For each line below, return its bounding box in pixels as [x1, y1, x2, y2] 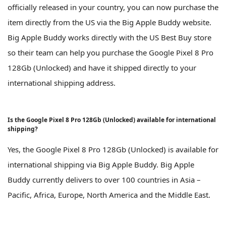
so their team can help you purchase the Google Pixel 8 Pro [8, 47, 213, 58]
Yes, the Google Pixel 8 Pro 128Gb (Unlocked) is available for [8, 144, 218, 154]
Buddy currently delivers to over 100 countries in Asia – [8, 174, 201, 185]
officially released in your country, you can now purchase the [8, 2, 218, 12]
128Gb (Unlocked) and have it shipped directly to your [8, 62, 196, 73]
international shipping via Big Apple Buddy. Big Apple [8, 159, 194, 169]
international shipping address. [8, 77, 116, 88]
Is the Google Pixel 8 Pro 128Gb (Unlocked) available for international [8, 115, 216, 124]
